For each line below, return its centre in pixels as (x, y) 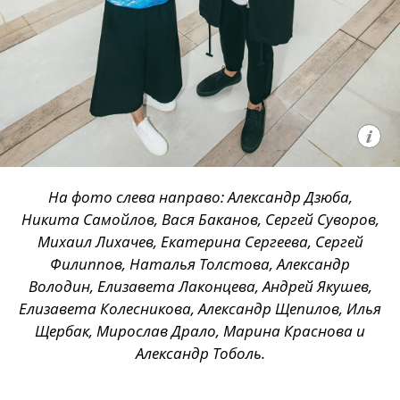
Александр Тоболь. (200, 353)
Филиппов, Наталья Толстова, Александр (200, 263)
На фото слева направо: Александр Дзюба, (200, 196)
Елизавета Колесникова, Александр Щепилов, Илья (200, 308)
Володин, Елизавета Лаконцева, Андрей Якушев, (200, 286)
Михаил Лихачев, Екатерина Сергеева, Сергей (200, 241)
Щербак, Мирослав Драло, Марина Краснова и (200, 330)
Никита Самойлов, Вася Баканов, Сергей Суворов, (200, 219)
